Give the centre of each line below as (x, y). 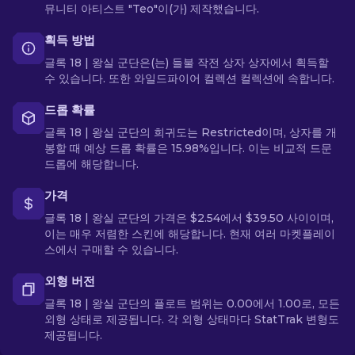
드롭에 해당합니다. (92, 164)
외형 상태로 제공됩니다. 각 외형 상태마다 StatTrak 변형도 (192, 319)
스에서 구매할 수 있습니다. (111, 250)
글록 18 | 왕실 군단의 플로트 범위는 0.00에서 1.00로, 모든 (192, 303)
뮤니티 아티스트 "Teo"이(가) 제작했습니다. (152, 9)
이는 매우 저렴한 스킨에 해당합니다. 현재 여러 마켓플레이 (190, 234)
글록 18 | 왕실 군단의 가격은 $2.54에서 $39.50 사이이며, (189, 218)
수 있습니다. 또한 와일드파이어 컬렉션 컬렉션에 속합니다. (189, 78)
